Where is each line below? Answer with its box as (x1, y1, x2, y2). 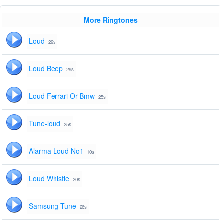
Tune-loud (29, 118, 60, 129)
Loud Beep (29, 63, 63, 74)
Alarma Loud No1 (29, 146, 83, 156)
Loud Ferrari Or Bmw (29, 91, 95, 101)
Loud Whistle (29, 173, 69, 184)
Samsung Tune (29, 201, 76, 211)
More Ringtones (83, 15, 137, 25)
